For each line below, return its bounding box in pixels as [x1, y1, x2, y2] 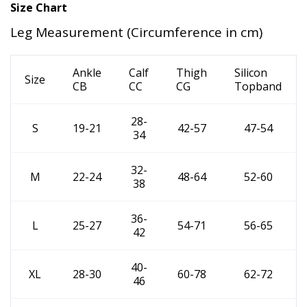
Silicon [234, 65, 267, 80]
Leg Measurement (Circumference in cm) [10, 23, 262, 41]
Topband [234, 79, 282, 94]
